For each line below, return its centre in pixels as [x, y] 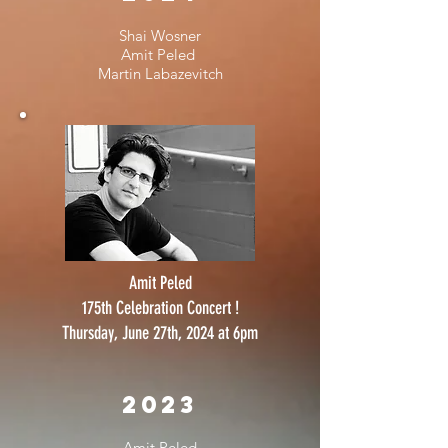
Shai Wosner [160, 35]
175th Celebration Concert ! [160, 307]
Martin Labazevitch [160, 73]
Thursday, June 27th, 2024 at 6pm [160, 332]
